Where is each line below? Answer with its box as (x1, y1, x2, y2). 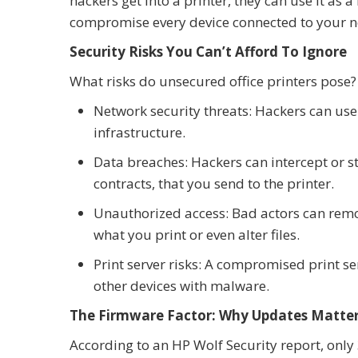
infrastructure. (93, 122, 185, 141)
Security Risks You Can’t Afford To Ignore (70, 42, 347, 61)
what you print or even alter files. (93, 225, 300, 244)
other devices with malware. (93, 276, 269, 295)
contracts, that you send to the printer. (93, 173, 334, 193)
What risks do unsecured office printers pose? (70, 71, 356, 90)
